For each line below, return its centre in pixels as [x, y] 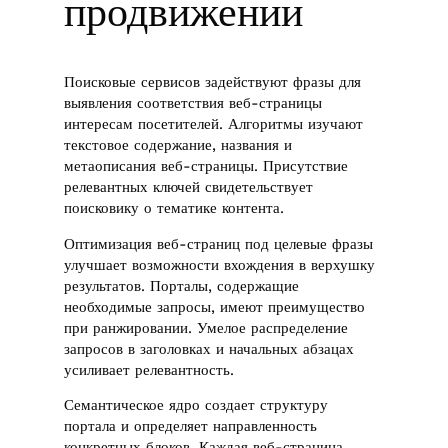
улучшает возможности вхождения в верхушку [220, 264]
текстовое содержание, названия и [178, 145]
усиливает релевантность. [149, 369]
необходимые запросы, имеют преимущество [215, 306]
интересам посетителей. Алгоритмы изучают [214, 124]
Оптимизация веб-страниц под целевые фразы [219, 243]
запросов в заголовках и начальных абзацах [209, 348]
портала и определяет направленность [191, 426]
